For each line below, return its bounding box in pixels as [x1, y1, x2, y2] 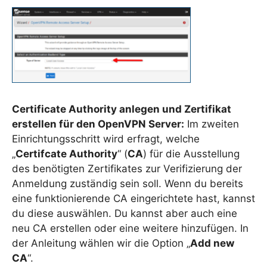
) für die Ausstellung [143, 148, 240, 160]
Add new [190, 237, 234, 250]
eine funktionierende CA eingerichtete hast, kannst [12, 193, 255, 205]
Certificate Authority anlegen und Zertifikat [12, 103, 231, 116]
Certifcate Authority [15, 148, 117, 160]
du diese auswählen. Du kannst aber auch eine [12, 207, 237, 220]
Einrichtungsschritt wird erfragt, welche [12, 133, 200, 145]
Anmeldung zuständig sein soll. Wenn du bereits [12, 178, 243, 190]
